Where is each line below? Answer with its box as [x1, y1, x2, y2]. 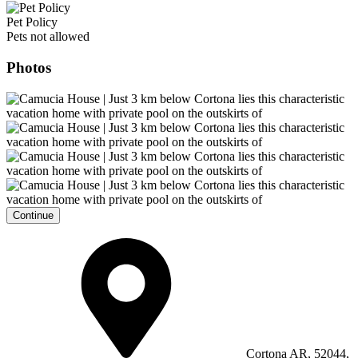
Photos [6, 58, 51, 76]
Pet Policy [6, 15, 58, 30]
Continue [13, 209, 54, 221]
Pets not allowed [6, 30, 89, 44]
